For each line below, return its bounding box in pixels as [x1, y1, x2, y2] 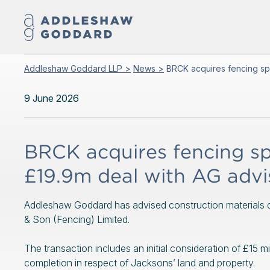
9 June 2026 [24, 92, 79, 104]
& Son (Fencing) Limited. [24, 213, 130, 225]
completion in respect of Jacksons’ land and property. [24, 257, 255, 269]
